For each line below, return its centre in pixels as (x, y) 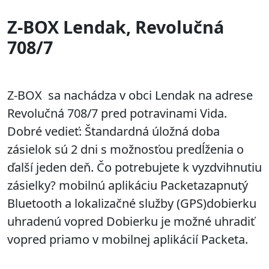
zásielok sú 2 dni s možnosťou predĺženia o (125, 149)
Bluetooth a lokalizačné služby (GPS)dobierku (132, 203)
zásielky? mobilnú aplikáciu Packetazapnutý (128, 185)
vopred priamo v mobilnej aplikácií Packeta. (128, 239)
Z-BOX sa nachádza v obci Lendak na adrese (130, 95)
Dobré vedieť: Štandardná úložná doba (113, 131)
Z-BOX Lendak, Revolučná (116, 26)
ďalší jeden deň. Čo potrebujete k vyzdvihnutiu (134, 167)
